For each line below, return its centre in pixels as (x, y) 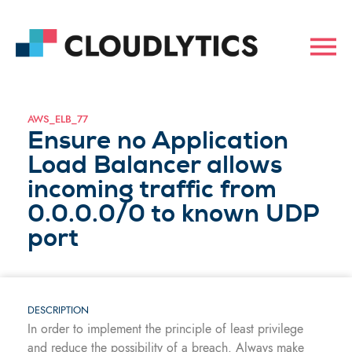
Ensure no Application (158, 140)
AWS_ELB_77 (58, 119)
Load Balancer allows (155, 165)
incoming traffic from (152, 189)
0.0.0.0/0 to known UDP (173, 213)
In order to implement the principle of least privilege (165, 329)
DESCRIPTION (58, 310)
